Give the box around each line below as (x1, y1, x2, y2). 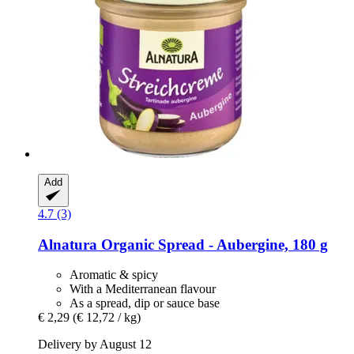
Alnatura (38, 235, 97, 253)
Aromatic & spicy (70, 268, 158, 282)
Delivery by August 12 (38, 337, 152, 352)
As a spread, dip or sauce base (70, 296, 220, 311)
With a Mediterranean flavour (70, 282, 216, 296)
